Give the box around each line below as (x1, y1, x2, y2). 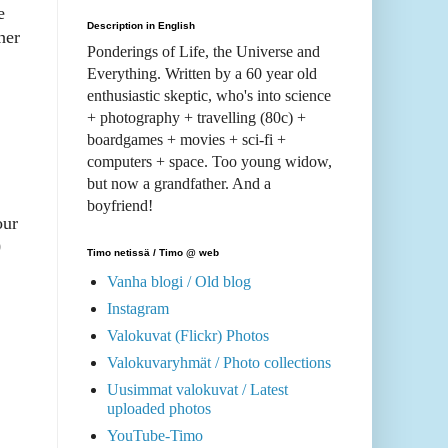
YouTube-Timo (107, 427, 203, 445)
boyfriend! (87, 197, 153, 215)
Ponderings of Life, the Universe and (87, 43, 320, 61)
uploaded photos (107, 400, 211, 418)
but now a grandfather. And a (87, 175, 271, 193)
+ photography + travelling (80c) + (87, 109, 306, 127)
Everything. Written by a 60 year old (87, 65, 317, 83)
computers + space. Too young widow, (87, 153, 332, 171)
